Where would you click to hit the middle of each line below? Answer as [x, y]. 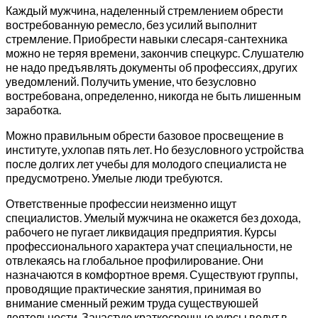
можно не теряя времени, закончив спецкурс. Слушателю [155, 53]
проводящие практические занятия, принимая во [133, 289]
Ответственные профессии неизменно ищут [121, 204]
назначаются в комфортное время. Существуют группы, [152, 275]
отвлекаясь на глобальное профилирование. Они [135, 261]
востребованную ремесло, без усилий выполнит [131, 25]
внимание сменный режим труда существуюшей [132, 303]
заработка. [33, 110]
